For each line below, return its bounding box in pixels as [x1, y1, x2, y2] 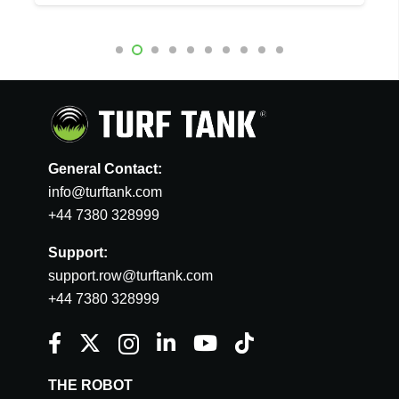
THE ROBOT [48, 378, 133, 394]
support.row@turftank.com [48, 268, 213, 284]
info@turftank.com [48, 184, 162, 200]
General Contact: [48, 161, 162, 177]
